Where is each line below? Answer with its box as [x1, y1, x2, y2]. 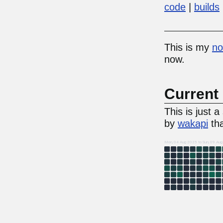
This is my [164, 42, 212, 53]
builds [194, 1, 220, 12]
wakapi [178, 118, 208, 129]
